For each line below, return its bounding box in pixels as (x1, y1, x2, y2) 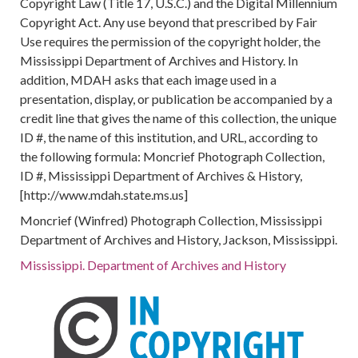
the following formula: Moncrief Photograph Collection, (20, 149, 325, 164)
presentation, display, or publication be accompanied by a (20, 91, 333, 106)
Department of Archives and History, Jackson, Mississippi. (20, 232, 338, 247)
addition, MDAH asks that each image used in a (20, 72, 277, 87)
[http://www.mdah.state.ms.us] (20, 187, 189, 202)
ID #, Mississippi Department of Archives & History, (20, 168, 303, 183)
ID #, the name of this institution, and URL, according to (20, 129, 319, 145)
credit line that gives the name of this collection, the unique (20, 110, 337, 125)
